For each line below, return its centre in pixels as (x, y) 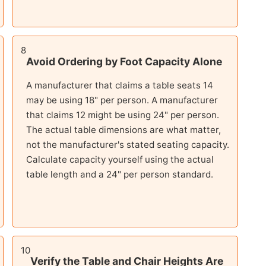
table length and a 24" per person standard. (119, 175)
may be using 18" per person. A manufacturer (122, 100)
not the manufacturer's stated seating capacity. (127, 145)
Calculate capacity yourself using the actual (120, 160)
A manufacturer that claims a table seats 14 (119, 85)
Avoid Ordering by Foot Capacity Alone (124, 61)
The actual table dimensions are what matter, (123, 130)
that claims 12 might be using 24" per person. (122, 115)
